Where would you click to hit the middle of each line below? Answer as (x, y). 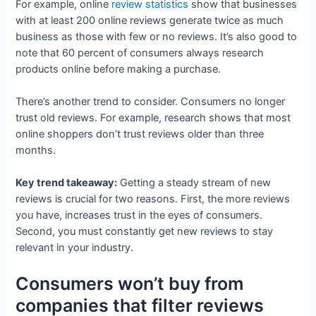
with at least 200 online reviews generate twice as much (150, 20)
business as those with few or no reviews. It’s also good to (157, 36)
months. (36, 150)
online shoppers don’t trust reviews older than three (140, 134)
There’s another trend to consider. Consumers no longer (151, 101)
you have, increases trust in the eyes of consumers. (139, 215)
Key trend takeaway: (67, 183)
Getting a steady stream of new (194, 183)
